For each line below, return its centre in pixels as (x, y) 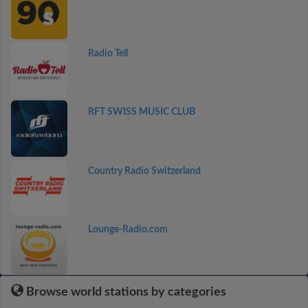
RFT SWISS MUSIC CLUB (141, 112)
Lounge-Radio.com (128, 230)
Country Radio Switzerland (144, 171)
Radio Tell (108, 53)
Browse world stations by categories (125, 292)
